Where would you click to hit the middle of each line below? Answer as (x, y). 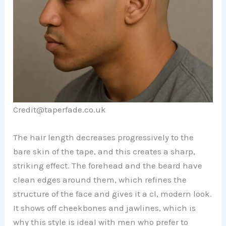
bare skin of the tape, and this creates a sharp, (104, 152)
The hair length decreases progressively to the (104, 137)
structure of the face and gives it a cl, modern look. (113, 194)
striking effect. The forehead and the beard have (108, 166)
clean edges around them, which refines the (100, 180)
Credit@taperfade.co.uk (60, 110)
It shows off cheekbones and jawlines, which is (105, 208)
